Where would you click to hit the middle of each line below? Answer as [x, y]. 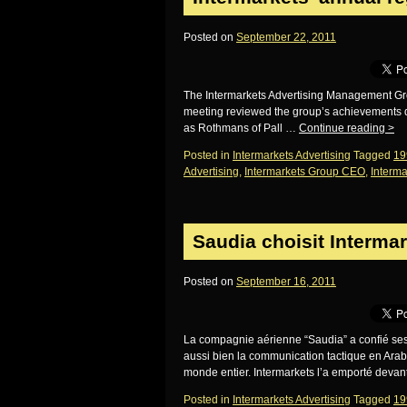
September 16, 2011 [286, 282]
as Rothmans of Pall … [241, 128]
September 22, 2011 [286, 37]
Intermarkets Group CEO [305, 172]
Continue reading [343, 128]
